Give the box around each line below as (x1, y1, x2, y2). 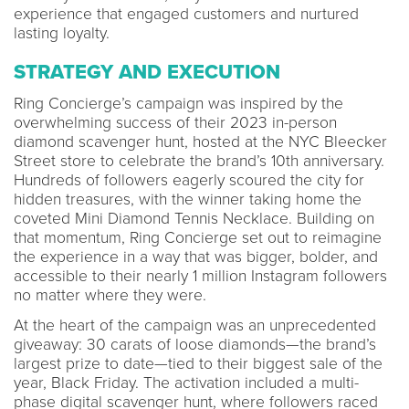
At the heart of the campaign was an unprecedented (14, 315, 376, 335)
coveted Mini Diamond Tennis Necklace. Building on (14, 208, 374, 228)
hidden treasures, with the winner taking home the (14, 189, 362, 209)
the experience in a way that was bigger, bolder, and (14, 246, 378, 267)
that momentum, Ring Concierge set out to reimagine (14, 227, 382, 247)
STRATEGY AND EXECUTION (14, 59, 280, 84)
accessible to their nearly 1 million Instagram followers (14, 266, 387, 286)
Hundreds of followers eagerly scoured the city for (14, 170, 364, 190)
